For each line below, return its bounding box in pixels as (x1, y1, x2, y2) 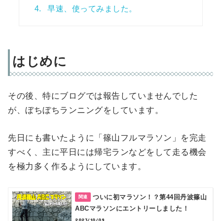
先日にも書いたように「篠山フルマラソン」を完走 (8, 133, 207, 143)
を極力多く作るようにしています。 (8, 162, 147, 172)
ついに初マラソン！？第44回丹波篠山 (93, 193, 207, 201)
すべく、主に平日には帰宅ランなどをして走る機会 (8, 147, 207, 157)
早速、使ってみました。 (45, 4, 137, 13)
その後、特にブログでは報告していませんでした (8, 91, 198, 101)
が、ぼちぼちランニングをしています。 (8, 106, 164, 115)
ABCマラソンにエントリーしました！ (75, 205, 189, 213)
